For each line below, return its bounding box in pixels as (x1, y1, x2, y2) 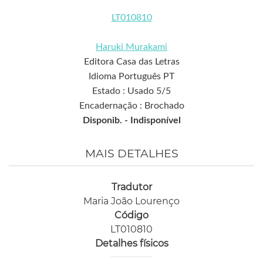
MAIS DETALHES (85, 147, 178, 161)
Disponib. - (82, 116, 130, 126)
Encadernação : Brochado (79, 101, 184, 111)
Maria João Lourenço (83, 195, 180, 207)
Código (114, 210, 149, 221)
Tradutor (111, 181, 152, 193)
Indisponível (130, 116, 181, 126)
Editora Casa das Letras (83, 57, 180, 67)
